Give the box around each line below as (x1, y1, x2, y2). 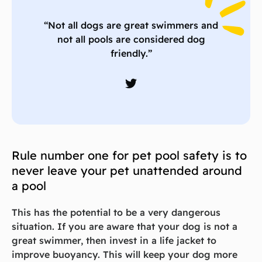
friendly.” (110, 47, 152, 60)
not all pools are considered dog (57, 33, 205, 46)
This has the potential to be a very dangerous (12, 206, 220, 219)
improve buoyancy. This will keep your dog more (12, 249, 237, 261)
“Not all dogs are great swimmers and (44, 19, 218, 32)
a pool (12, 178, 46, 194)
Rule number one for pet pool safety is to (12, 148, 247, 163)
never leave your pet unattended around (12, 163, 242, 178)
